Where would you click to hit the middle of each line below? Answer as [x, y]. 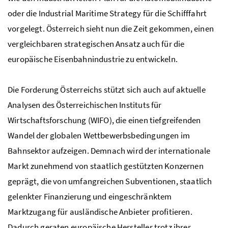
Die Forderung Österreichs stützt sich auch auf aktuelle [107, 89]
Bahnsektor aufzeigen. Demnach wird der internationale [109, 150]
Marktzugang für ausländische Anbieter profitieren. [100, 211]
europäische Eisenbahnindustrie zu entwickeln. [93, 59]
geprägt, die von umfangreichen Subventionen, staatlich [110, 181]
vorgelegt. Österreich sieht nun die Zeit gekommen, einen [111, 28]
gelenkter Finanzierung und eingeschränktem [90, 196]
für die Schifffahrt [174, 13]
